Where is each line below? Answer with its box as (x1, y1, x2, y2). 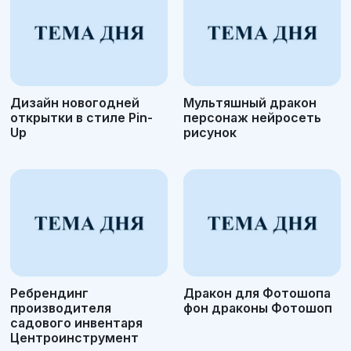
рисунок (183, 125, 237, 141)
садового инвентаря (10, 314, 143, 331)
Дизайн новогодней (10, 95, 139, 111)
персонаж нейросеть (183, 110, 321, 126)
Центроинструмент (10, 329, 139, 346)
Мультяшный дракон (183, 95, 317, 111)
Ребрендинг (10, 284, 89, 301)
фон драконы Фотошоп (183, 299, 332, 316)
